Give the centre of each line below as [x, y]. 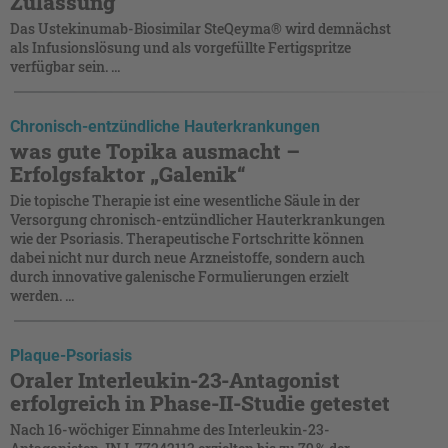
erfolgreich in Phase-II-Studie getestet [200, 402]
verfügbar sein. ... [65, 66]
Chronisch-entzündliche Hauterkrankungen [165, 126]
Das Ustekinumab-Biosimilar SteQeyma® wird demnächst [200, 28]
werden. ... [42, 295]
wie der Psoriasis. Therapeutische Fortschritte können [187, 238]
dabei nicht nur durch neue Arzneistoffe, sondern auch [187, 257]
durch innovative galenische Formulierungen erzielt [179, 276]
